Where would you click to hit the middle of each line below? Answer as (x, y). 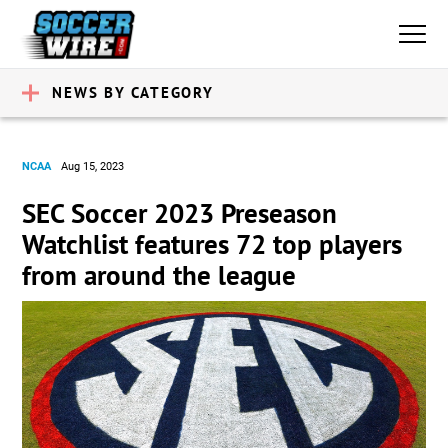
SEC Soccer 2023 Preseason (180, 213)
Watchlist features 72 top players (212, 244)
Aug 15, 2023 (93, 166)
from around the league (159, 275)
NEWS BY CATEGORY (133, 92)
